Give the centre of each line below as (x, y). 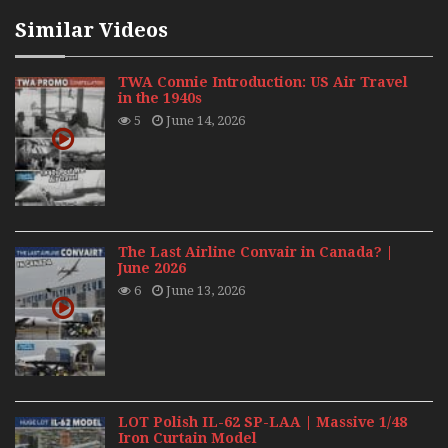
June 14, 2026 (204, 121)
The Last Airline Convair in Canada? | (256, 252)
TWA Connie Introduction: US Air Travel (263, 82)
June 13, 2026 (204, 290)
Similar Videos (91, 30)
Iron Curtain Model (188, 437)
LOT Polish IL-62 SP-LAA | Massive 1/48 (263, 421)
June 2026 (152, 268)
